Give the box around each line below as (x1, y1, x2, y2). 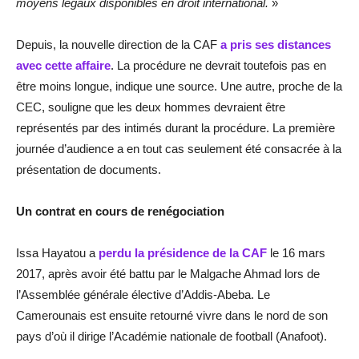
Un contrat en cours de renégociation (16, 204, 224, 219)
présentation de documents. (16, 163, 161, 177)
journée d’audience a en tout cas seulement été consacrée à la (16, 142, 341, 156)
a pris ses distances (220, 38, 331, 52)
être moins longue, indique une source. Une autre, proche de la (16, 79, 342, 94)
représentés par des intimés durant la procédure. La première (16, 121, 335, 135)
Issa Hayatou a (16, 246, 99, 260)
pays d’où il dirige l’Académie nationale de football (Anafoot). (16, 329, 327, 344)
